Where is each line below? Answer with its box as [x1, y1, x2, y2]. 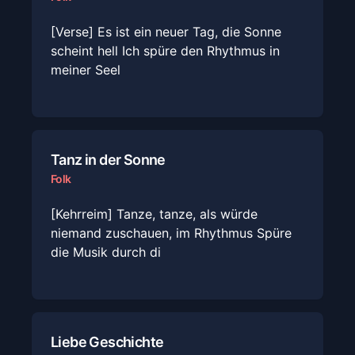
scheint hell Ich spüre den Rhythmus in [51, 43, 280, 59]
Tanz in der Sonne [51, 151, 166, 168]
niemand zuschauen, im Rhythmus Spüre [51, 225, 292, 241]
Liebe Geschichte [51, 334, 164, 350]
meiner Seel [51, 62, 120, 78]
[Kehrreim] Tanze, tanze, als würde [51, 206, 258, 222]
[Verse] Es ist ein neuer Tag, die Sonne [51, 24, 281, 40]
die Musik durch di [51, 244, 161, 260]
